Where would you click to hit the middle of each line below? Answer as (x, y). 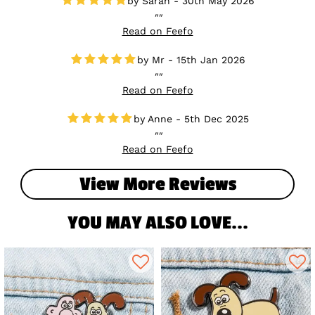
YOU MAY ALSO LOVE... (157, 223)
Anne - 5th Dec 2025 (198, 118)
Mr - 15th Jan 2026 (198, 59)
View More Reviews (157, 184)
